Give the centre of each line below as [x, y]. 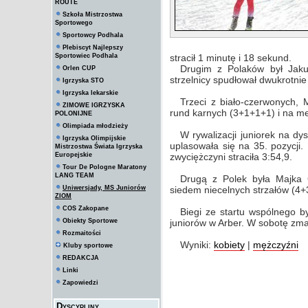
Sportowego [74, 23]
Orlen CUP [79, 68]
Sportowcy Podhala [93, 35]
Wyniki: [197, 245]
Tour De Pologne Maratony [104, 167]
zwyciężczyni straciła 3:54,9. [231, 157]
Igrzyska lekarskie [90, 93]
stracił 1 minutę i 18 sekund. [231, 58]
